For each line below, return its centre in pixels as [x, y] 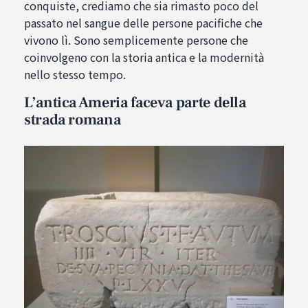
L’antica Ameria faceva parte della [135, 103]
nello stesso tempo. [75, 75]
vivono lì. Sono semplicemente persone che [136, 40]
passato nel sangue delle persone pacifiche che [143, 23]
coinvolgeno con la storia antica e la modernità [144, 57]
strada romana [73, 120]
